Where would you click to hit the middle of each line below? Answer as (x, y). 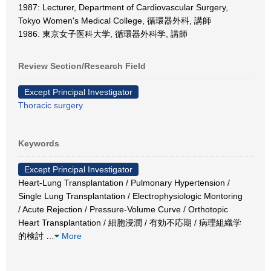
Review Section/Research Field (82, 66)
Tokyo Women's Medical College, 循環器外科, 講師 (115, 21)
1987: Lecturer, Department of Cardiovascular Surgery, (123, 7)
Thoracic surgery (51, 105)
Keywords (39, 143)
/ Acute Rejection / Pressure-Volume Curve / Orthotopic (123, 209)
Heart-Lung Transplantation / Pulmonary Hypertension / (124, 183)
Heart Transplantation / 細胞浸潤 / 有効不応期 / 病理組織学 (130, 223)
